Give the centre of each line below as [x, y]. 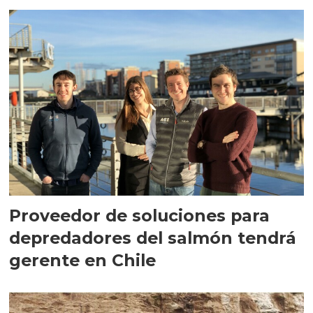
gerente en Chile [83, 260]
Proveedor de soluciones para [140, 215]
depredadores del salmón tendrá [73, 238]
